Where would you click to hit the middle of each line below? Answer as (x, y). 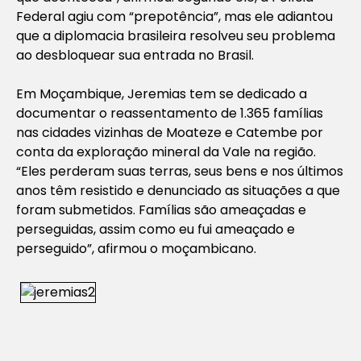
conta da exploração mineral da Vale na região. (166, 151)
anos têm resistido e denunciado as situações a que (178, 190)
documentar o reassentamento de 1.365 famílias (170, 113)
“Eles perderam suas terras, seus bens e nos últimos (180, 171)
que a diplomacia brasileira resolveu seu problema (176, 35)
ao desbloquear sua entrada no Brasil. (135, 55)
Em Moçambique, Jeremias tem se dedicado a (162, 93)
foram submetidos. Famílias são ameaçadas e (161, 210)
